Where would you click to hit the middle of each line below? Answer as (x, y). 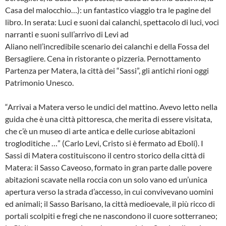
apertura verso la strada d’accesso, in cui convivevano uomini (109, 191)
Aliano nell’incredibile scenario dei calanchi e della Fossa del (107, 46)
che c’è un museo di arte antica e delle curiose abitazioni (100, 131)
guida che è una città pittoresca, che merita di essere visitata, (108, 119)
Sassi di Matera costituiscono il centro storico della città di (105, 155)
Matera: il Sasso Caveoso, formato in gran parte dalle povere (108, 167)
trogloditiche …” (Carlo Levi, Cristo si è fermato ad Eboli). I (104, 143)
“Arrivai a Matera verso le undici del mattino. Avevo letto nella (111, 106)
